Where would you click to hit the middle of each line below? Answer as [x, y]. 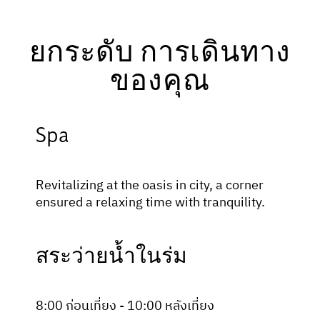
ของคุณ [160, 82]
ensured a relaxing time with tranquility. [150, 203]
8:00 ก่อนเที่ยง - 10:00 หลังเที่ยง [125, 306]
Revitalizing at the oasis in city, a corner [150, 186]
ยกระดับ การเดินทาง [160, 54]
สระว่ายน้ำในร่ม [111, 257]
